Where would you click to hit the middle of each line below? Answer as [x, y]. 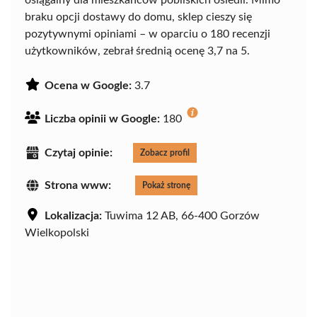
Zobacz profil [165, 152]
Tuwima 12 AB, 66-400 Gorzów [181, 215]
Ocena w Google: [88, 85]
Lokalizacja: [73, 215]
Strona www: [78, 185]
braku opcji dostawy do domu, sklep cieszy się [138, 17]
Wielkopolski [57, 232]
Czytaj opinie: [79, 152]
